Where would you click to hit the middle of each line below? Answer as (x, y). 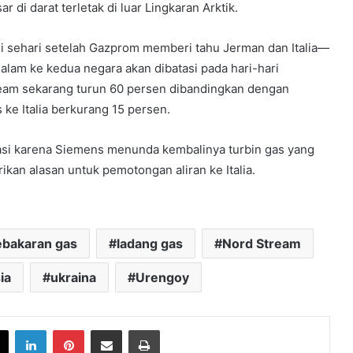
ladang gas (149, 244)
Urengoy (162, 278)
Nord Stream (261, 244)
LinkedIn (66, 330)
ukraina (73, 278)
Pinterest (106, 330)
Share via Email (134, 330)
